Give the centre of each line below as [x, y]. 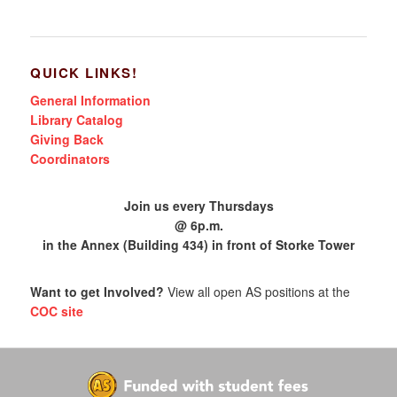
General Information [91, 100]
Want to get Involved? [97, 291]
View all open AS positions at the [257, 291]
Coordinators [70, 158]
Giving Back [67, 139]
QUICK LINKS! [84, 72]
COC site [57, 311]
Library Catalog [77, 119]
